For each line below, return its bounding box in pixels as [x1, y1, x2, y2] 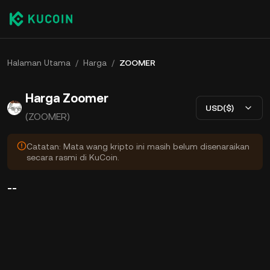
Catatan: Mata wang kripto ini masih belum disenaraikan [27, 142, 250, 151]
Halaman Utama [7, 58, 71, 67]
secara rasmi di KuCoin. [27, 152, 119, 162]
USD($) [206, 102, 234, 113]
